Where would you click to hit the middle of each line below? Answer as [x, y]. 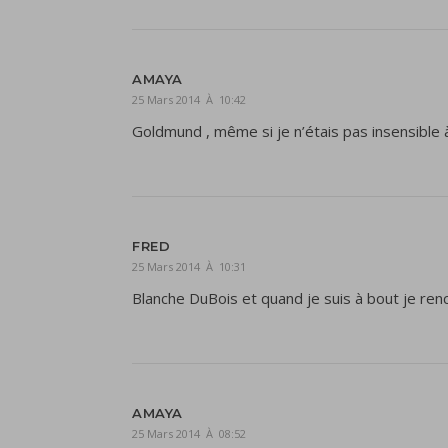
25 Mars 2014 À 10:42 [189, 99]
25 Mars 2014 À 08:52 [189, 433]
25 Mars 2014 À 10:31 [189, 266]
